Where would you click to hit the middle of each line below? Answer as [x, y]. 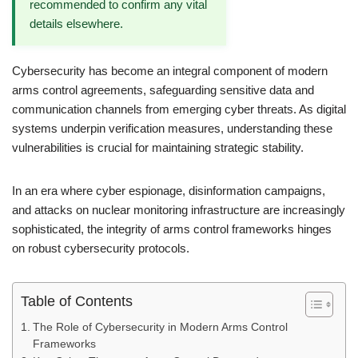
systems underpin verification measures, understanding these [172, 128]
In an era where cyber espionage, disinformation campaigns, [169, 191]
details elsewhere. [76, 24]
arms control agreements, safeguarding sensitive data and [163, 90]
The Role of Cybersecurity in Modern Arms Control [160, 327]
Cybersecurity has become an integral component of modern [170, 71]
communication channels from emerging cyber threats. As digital [179, 109]
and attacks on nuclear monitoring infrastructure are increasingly [179, 210]
